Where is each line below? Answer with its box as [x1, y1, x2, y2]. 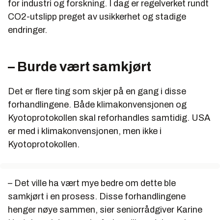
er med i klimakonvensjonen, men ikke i [8, 126, 162, 136]
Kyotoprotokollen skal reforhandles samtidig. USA [8, 112, 210, 123]
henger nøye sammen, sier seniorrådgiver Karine [8, 204, 202, 215]
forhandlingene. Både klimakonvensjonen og [8, 99, 187, 110]
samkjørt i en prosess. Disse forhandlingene [8, 191, 186, 201]
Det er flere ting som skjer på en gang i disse [8, 86, 186, 96]
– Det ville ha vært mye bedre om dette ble [8, 178, 176, 188]
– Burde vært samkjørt [8, 58, 151, 74]
